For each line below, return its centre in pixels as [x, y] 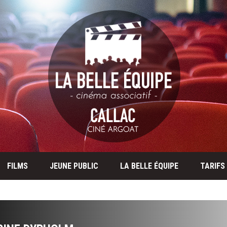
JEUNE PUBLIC [74, 166]
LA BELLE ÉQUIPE [149, 166]
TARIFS [213, 166]
